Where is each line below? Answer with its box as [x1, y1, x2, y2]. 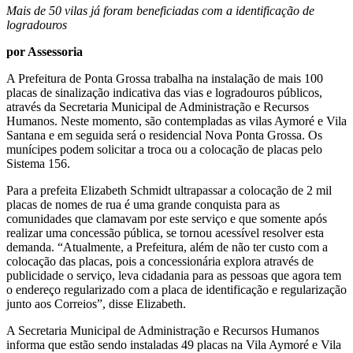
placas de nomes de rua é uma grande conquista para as [6, 197, 280, 211]
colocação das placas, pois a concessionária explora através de [6, 254, 314, 268]
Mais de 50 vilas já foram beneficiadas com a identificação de [6, 3, 314, 17]
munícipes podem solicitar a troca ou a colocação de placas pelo [6, 142, 322, 156]
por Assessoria [6, 44, 83, 58]
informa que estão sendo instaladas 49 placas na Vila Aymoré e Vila [6, 337, 341, 351]
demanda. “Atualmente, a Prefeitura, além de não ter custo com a [6, 240, 328, 254]
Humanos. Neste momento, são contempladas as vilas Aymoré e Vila [6, 113, 347, 128]
